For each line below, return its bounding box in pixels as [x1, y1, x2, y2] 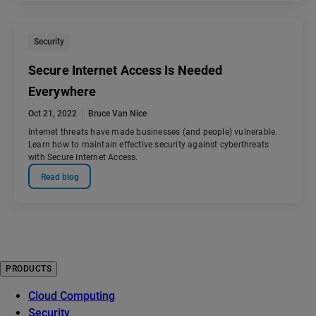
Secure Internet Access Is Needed [28, 63, 223, 78]
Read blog [40, 171, 79, 182]
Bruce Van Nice [88, 109, 147, 119]
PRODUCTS [6, 264, 51, 274]
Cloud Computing [28, 289, 115, 303]
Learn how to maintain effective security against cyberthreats [28, 140, 269, 150]
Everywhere [28, 84, 96, 99]
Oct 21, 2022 [28, 109, 77, 119]
